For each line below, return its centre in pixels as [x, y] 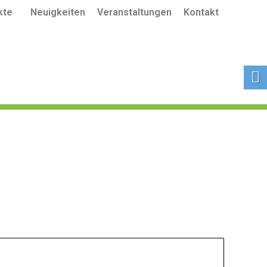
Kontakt [201, 12]
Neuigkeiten [58, 12]
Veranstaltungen [134, 12]
